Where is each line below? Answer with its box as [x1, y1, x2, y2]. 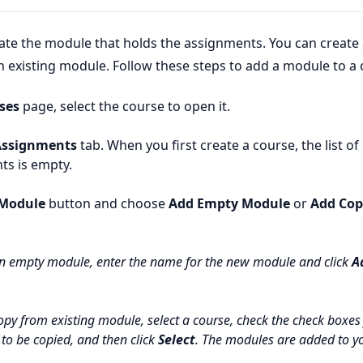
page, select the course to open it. [19, 97, 230, 116]
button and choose [45, 194, 169, 213]
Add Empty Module [169, 194, 290, 213]
